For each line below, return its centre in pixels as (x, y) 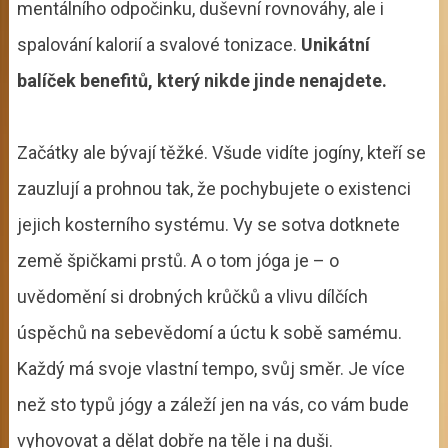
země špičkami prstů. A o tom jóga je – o (177, 260)
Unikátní (335, 44)
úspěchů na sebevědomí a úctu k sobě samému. (209, 332)
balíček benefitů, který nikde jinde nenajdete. (203, 80)
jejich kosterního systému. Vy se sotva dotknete (208, 224)
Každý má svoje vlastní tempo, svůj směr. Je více (210, 368)
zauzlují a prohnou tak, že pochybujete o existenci (213, 188)
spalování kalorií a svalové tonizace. (158, 44)
